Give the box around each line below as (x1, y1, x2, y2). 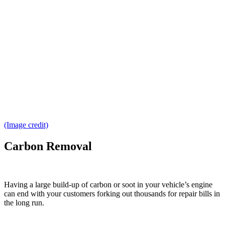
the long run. (4, 198, 46, 207)
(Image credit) (4, 120, 48, 129)
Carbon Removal (4, 139, 92, 153)
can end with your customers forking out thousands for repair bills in (4, 189, 220, 198)
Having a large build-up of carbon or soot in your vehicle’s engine (4, 180, 212, 189)
